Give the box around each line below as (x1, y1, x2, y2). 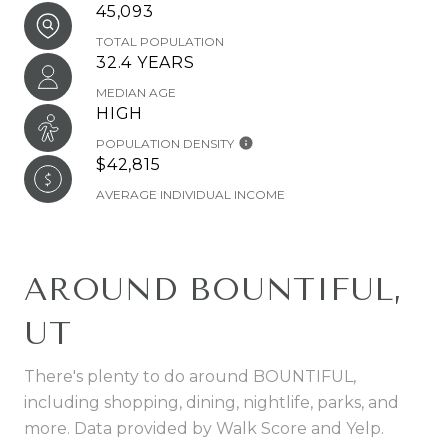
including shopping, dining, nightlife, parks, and (24, 393, 399, 412)
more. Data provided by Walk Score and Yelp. (24, 419, 384, 438)
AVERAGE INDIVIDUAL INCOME (96, 187, 285, 202)
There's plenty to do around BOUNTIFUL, (24, 367, 356, 386)
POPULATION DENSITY (96, 136, 234, 151)
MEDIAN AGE (96, 85, 176, 100)
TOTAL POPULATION (96, 34, 224, 49)
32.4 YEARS (96, 53, 195, 72)
